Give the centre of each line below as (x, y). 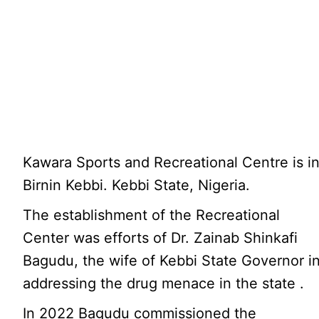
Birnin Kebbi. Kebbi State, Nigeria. (137, 185)
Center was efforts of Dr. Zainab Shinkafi (161, 238)
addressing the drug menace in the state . (164, 283)
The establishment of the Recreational (152, 215)
